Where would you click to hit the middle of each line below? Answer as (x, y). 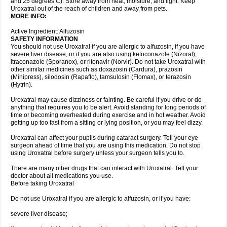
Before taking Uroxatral (42, 183)
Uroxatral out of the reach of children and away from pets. (89, 9)
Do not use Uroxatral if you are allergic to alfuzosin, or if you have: (101, 199)
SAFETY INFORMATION (44, 39)
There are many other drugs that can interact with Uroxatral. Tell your (104, 168)
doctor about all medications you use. (62, 176)
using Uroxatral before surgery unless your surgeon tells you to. (98, 153)
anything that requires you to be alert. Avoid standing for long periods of (108, 107)
